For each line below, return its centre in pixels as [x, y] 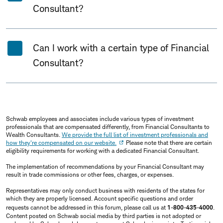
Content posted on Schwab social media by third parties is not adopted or [104, 216]
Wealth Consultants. [34, 135]
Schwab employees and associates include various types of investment [100, 119]
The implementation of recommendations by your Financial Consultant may [105, 167]
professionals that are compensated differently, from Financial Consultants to [108, 127]
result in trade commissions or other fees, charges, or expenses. [90, 174]
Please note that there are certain [168, 143]
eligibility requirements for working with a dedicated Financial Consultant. [103, 151]
